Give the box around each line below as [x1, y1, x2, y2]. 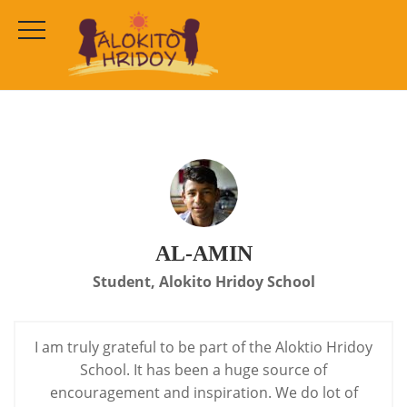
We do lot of [274, 382, 358, 402]
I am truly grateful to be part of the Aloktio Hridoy [35, 337, 372, 357]
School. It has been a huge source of [80, 360, 327, 380]
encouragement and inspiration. [49, 382, 275, 402]
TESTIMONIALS [64, 49, 149, 65]
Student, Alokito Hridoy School [92, 272, 315, 292]
